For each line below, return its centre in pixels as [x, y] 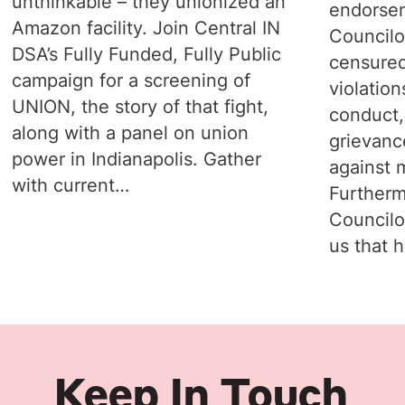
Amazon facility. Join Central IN [146, 28]
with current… [70, 185]
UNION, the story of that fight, [140, 106]
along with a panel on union [130, 132]
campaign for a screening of [131, 80]
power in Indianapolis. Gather [136, 159]
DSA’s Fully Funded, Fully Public [146, 54]
